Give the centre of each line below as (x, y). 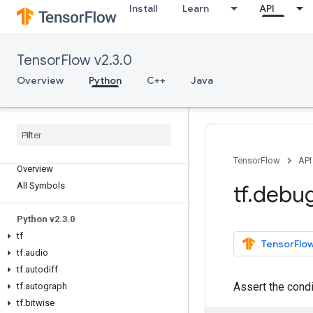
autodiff (42, 269)
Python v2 (38, 219)
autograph (46, 286)
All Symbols (41, 185)
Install (143, 8)
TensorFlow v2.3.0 (74, 60)
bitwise (40, 303)
